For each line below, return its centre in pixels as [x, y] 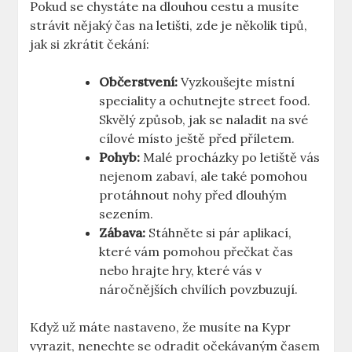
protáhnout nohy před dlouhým [193, 195]
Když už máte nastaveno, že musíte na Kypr [161, 327]
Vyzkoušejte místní [236, 82]
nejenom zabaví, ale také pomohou [203, 176]
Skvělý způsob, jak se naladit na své [204, 120]
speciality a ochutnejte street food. [205, 101]
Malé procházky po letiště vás [230, 158]
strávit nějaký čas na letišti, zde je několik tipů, [169, 26]
